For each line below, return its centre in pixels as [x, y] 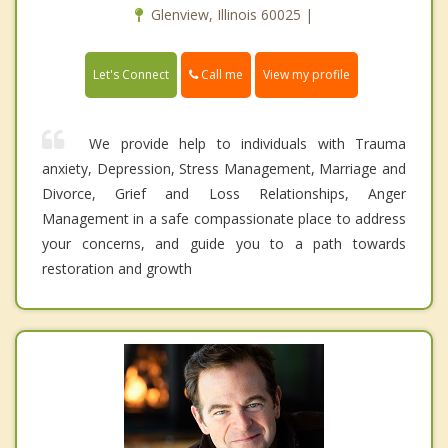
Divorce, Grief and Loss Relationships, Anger [224, 193]
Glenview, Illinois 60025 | [232, 14]
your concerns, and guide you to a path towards [224, 243]
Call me [220, 74]
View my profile [306, 74]
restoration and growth [117, 268]
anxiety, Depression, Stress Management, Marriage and [224, 168]
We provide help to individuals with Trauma [242, 143]
